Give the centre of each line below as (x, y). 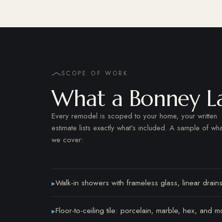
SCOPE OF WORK (95, 74)
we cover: (67, 140)
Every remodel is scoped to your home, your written (134, 116)
